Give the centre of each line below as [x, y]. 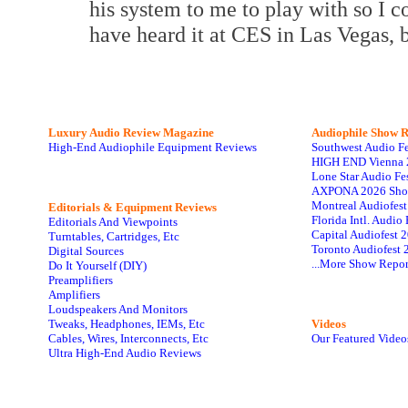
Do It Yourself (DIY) [97, 265]
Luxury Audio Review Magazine [131, 133]
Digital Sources [86, 251]
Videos [329, 324]
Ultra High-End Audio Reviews [125, 353]
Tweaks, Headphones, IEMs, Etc [127, 324]
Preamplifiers [81, 280]
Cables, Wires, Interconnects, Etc [128, 338]
